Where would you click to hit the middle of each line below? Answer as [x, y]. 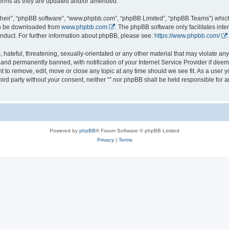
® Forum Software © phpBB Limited [138, 130]
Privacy [105, 140]
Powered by [64, 130]
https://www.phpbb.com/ [187, 36]
